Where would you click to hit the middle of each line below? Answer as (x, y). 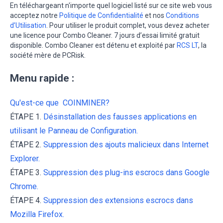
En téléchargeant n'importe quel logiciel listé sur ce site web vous (111, 5)
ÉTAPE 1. (27, 116)
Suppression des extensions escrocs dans (118, 200)
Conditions (182, 15)
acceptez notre (35, 15)
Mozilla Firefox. (37, 214)
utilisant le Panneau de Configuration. (74, 130)
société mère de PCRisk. (48, 55)
